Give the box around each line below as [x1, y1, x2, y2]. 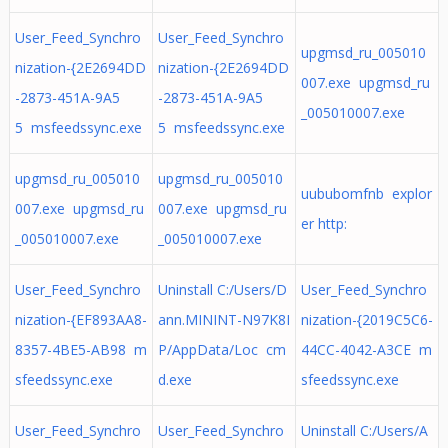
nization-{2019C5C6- [300, 310, 433, 329]
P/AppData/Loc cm [157, 340, 286, 359]
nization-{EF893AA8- [14, 310, 147, 329]
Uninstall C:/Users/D [157, 280, 287, 299]
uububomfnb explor [300, 184, 432, 203]
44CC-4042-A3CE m [300, 340, 432, 359]
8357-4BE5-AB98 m [14, 340, 147, 359]
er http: [300, 214, 347, 233]
